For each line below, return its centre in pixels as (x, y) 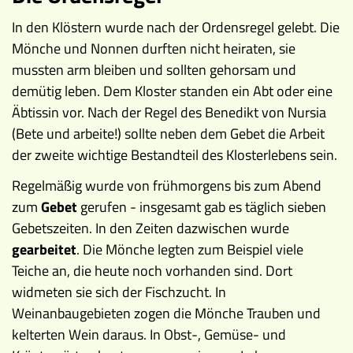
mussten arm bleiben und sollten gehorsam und (154, 70)
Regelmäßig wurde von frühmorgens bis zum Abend (167, 186)
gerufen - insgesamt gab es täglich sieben (202, 207)
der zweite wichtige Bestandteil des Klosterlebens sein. (175, 155)
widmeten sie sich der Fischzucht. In (119, 292)
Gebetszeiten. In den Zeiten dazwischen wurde (150, 229)
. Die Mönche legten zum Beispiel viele (190, 250)
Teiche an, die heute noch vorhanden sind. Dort (152, 271)
